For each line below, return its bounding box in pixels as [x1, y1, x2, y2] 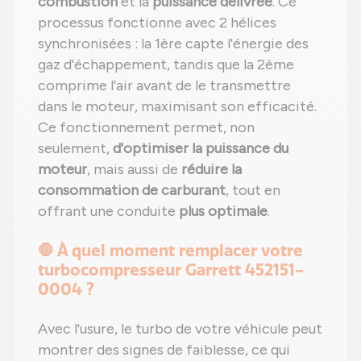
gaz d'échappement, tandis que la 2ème [38, 56, 294, 74]
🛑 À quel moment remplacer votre [38, 240, 303, 261]
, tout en [226, 181, 280, 200]
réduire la [181, 160, 242, 179]
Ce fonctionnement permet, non [38, 118, 255, 137]
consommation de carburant [38, 181, 226, 200]
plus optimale [179, 202, 268, 221]
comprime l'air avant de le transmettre [38, 77, 291, 95]
